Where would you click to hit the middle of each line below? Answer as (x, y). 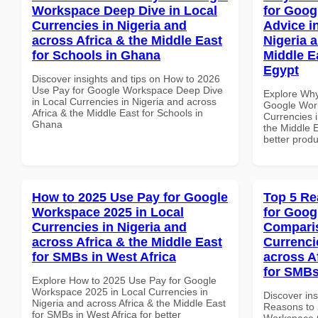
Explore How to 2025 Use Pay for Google (124, 280)
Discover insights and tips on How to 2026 (126, 78)
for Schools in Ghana (96, 55)
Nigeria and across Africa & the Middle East (129, 303)
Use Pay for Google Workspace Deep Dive (127, 90)
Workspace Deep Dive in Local (125, 10)
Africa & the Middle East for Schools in (117, 113)
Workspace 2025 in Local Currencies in (120, 291)
